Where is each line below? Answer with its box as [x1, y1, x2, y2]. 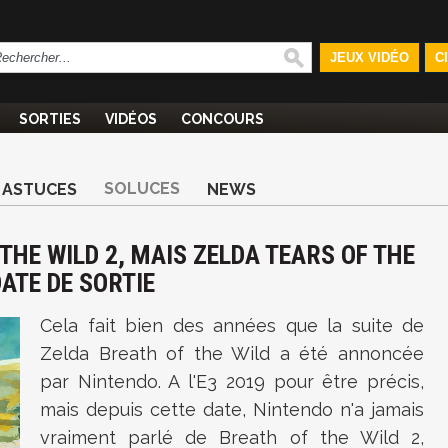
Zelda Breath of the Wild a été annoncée [40, 343, 424, 364]
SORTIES [19, 111, 81, 127]
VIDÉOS [105, 111, 157, 127]
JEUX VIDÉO [329, 50, 409, 65]
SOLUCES [104, 179, 180, 198]
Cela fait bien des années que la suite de [40, 315, 424, 336]
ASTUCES [2, 180, 77, 199]
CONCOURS [181, 111, 264, 127]
